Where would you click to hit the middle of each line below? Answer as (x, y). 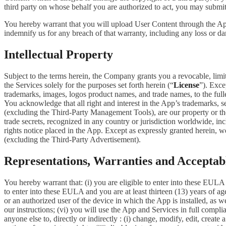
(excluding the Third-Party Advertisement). (72, 139)
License (186, 85)
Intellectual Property (59, 54)
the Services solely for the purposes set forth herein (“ (89, 85)
